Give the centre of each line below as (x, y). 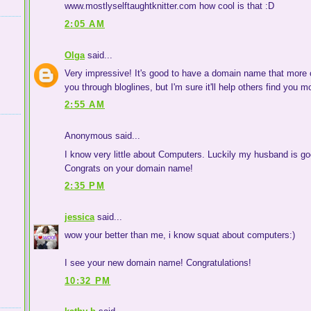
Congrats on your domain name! (129, 168)
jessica (79, 217)
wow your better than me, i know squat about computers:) (180, 235)
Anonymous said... (102, 136)
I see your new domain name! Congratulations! (158, 263)
